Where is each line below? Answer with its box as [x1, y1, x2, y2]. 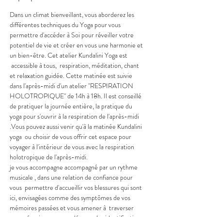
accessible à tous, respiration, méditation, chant [10, 60, 140, 70]
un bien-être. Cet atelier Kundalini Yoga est [10, 50, 129, 60]
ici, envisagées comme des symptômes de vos [10, 192, 132, 202]
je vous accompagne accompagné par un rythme [10, 162, 139, 172]
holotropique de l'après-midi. [10, 152, 88, 162]
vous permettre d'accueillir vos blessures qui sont [10, 182, 143, 192]
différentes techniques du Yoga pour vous [10, 19, 122, 30]
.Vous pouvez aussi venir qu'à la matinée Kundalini [10, 121, 143, 131]
